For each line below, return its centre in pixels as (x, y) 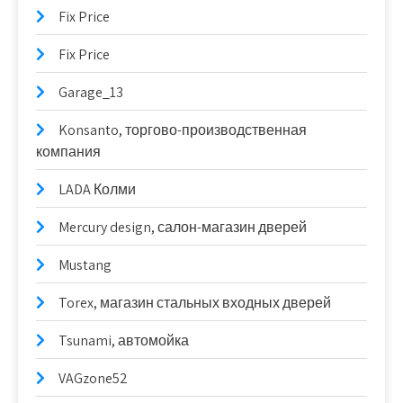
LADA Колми (97, 190)
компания (68, 152)
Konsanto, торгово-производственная (183, 130)
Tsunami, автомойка (124, 341)
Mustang (85, 265)
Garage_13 (91, 93)
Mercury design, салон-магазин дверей (183, 228)
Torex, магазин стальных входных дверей (195, 303)
